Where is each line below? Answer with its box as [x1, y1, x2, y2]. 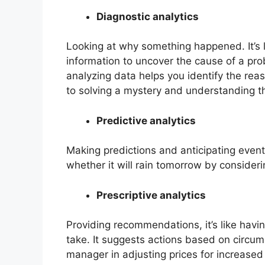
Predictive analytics [96, 114, 196, 127]
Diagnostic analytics [96, 10, 199, 22]
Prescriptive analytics [96, 189, 206, 201]
